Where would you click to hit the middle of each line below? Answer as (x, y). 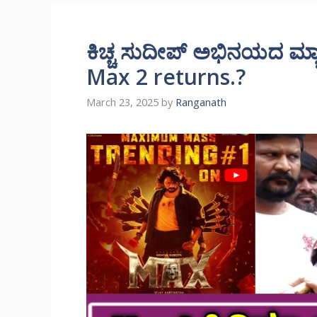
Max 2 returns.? (166, 77)
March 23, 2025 (122, 103)
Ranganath (201, 103)
